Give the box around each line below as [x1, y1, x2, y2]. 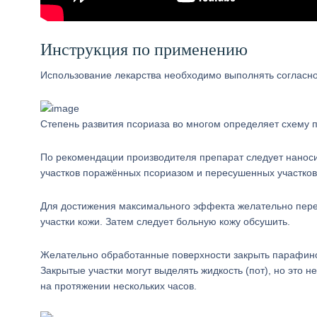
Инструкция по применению [40, 40, 248, 59]
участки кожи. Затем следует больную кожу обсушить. [40, 216, 290, 227]
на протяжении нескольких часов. [40, 280, 197, 292]
